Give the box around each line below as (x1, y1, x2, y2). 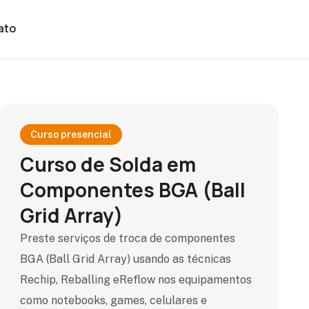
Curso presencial (30, 129, 112, 140)
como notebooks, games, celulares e (19, 294, 207, 307)
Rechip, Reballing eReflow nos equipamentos (19, 273, 252, 286)
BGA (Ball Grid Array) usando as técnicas (19, 252, 231, 266)
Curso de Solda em (19, 151, 196, 177)
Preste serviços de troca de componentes (19, 232, 235, 245)
